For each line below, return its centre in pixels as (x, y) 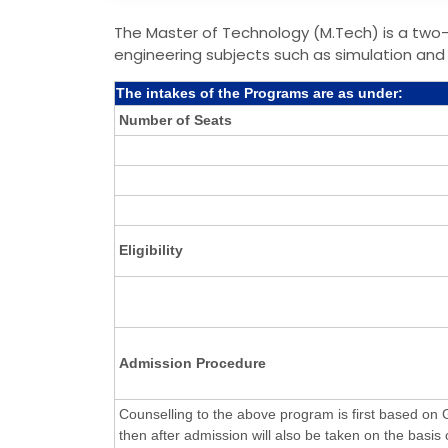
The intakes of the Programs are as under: (259, 92)
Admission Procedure (192, 362)
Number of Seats (175, 119)
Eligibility (151, 249)
